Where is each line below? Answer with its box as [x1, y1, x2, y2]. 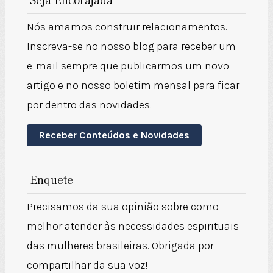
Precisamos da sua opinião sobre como [26, 200, 219, 214]
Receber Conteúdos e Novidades [38, 129, 190, 141]
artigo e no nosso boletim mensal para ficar [26, 79, 239, 93]
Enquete [29, 172, 73, 189]
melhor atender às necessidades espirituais [26, 219, 239, 233]
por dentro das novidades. [26, 98, 152, 112]
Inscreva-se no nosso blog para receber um [26, 40, 236, 54]
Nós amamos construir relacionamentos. [26, 20, 227, 34]
